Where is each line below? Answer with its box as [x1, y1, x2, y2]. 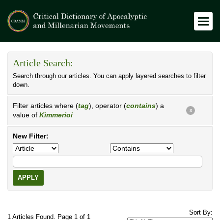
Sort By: [189, 209, 213, 216]
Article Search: [13, 58, 73, 68]
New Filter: [13, 132, 49, 140]
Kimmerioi [39, 111, 73, 119]
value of [13, 111, 39, 119]
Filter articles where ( [13, 102, 78, 110]
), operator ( [89, 102, 126, 110]
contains [126, 102, 156, 110]
